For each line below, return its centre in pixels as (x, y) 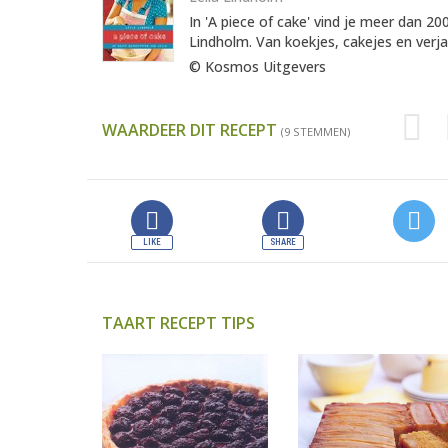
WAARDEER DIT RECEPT (191, 130)
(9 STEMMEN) (315, 132)
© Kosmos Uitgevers (257, 67)
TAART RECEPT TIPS (178, 323)
